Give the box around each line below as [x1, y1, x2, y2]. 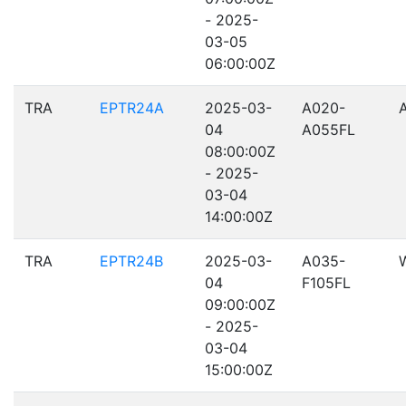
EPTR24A [100, 99, 164, 117]
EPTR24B [100, 252, 163, 270]
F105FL [302, 274, 351, 292]
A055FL [302, 121, 355, 139]
